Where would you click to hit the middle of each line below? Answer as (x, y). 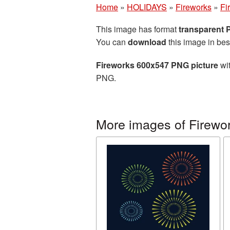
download (147, 42)
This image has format (137, 29)
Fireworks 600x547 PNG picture (157, 65)
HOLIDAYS (147, 7)
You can (112, 42)
